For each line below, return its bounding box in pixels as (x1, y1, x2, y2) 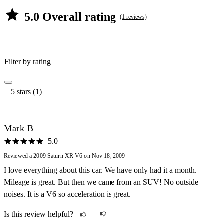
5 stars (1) (11, 87, 42, 96)
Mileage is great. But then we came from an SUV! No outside (4, 177, 198, 186)
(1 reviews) (120, 13, 147, 20)
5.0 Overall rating (24, 10, 116, 23)
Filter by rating (4, 57, 51, 66)
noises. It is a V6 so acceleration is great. (4, 189, 131, 198)
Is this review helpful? (4, 209, 73, 218)
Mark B (4, 123, 34, 133)
